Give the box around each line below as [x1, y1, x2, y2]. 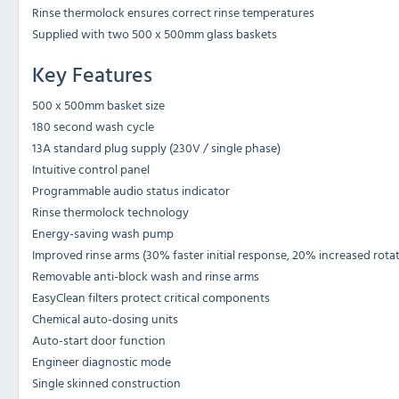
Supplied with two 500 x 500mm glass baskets [32, 24, 277, 44]
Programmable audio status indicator [32, 181, 230, 200]
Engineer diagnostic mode [32, 352, 171, 371]
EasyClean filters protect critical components [32, 288, 270, 307]
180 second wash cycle [32, 117, 154, 136]
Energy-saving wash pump [32, 224, 174, 243]
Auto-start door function [32, 330, 166, 350]
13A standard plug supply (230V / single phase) [32, 138, 281, 158]
